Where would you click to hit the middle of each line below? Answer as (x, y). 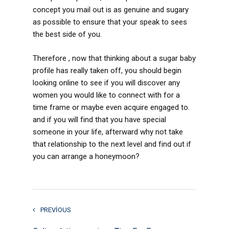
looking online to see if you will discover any (106, 83)
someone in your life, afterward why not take (108, 132)
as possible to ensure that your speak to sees (110, 22)
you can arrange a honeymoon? (86, 156)
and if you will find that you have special (99, 119)
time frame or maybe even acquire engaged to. (111, 107)
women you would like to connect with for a (106, 95)
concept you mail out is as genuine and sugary (111, 10)
